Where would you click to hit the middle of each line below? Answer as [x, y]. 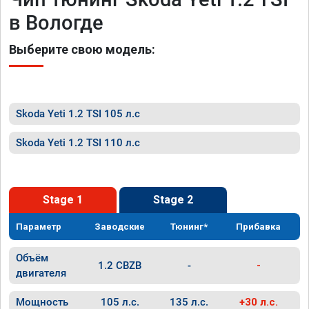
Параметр [39, 227]
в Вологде [56, 23]
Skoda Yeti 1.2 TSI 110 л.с [78, 143]
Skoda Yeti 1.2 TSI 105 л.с [78, 114]
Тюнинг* [189, 227]
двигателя [41, 273]
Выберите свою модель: [82, 49]
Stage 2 [173, 200]
